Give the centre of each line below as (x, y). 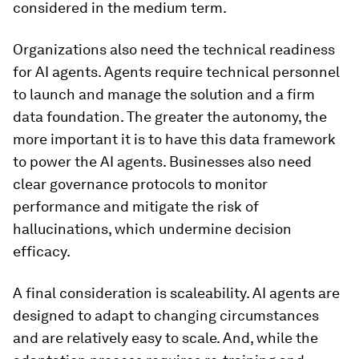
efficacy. (42, 252)
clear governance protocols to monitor (140, 184)
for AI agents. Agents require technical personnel (176, 72)
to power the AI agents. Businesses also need (162, 162)
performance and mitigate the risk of (136, 207)
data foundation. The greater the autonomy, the (170, 117)
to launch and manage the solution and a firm (164, 95)
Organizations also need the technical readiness (174, 50)
